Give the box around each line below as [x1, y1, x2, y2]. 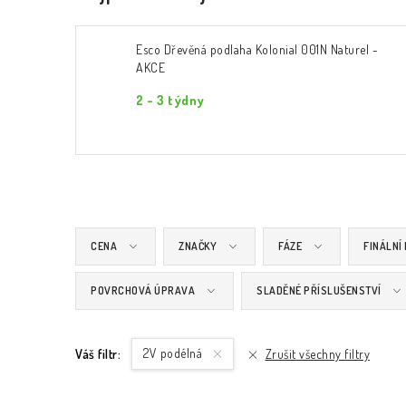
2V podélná [143, 345, 206, 361]
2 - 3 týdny [136, 92, 205, 108]
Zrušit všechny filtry [265, 346, 370, 362]
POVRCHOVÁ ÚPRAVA [91, 284, 195, 297]
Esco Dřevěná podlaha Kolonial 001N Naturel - [136, 42, 378, 57]
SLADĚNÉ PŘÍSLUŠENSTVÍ [256, 284, 382, 297]
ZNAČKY [179, 239, 217, 253]
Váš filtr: [75, 346, 121, 362]
